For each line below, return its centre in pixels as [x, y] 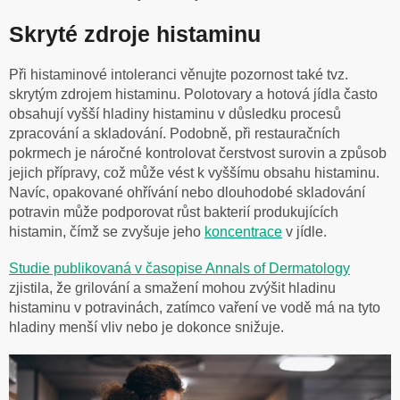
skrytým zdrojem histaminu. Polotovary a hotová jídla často [193, 94]
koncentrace [243, 231]
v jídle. [304, 231]
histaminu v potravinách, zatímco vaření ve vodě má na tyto [195, 307]
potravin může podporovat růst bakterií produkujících [174, 212]
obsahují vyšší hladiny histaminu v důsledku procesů [175, 113]
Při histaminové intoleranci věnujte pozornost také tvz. [179, 74]
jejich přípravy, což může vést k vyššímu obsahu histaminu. [194, 172]
